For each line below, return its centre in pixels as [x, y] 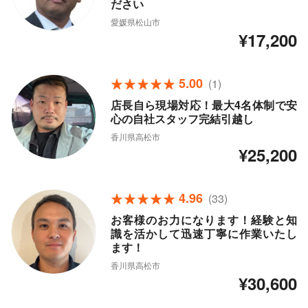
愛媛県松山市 [135, 22]
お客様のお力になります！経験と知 [203, 220]
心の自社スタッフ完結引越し [182, 119]
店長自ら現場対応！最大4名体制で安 [203, 105]
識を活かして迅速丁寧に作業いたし [203, 234]
